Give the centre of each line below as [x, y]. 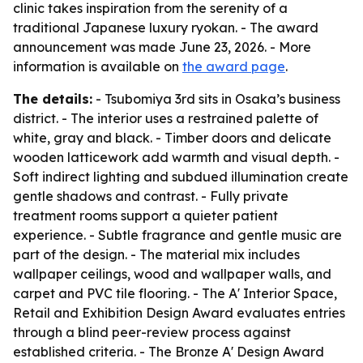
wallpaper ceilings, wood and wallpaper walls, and [172, 274]
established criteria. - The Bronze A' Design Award [169, 352]
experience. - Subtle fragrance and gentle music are [177, 235]
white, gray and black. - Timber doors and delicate [172, 138]
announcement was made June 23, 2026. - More [162, 47]
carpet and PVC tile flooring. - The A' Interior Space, [175, 293]
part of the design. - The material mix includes [156, 254]
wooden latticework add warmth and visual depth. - [176, 157]
